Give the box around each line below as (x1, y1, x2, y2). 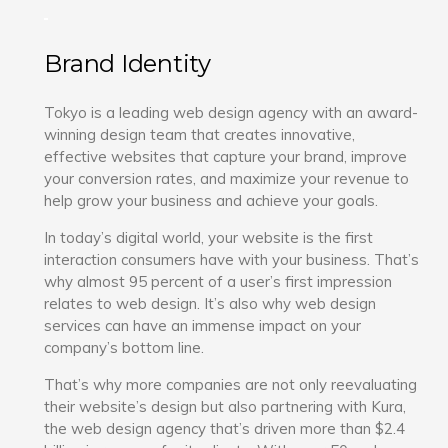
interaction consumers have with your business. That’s (44, 249, 420, 269)
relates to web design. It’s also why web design (44, 293, 377, 313)
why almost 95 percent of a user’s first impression (44, 271, 393, 291)
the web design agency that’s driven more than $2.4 (44, 418, 406, 438)
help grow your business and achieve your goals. (44, 190, 379, 210)
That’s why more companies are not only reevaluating (44, 374, 418, 394)
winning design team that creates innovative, (44, 124, 356, 144)
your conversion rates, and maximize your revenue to (44, 168, 410, 188)
